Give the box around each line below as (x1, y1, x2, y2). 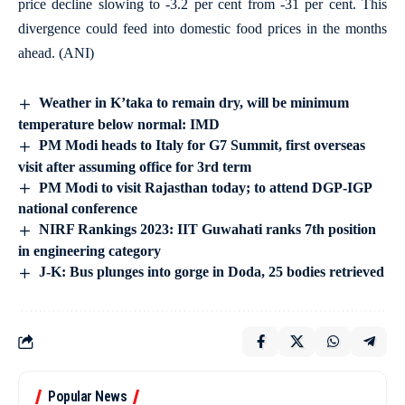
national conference (18, 201, 137, 217)
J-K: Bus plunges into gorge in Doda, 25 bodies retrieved (39, 264, 385, 280)
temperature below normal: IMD (18, 116, 220, 132)
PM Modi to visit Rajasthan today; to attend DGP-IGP (39, 179, 372, 195)
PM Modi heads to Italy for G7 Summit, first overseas (39, 137, 366, 153)
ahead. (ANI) (18, 44, 94, 61)
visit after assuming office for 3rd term (18, 158, 251, 174)
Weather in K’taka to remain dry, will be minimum (39, 94, 350, 110)
